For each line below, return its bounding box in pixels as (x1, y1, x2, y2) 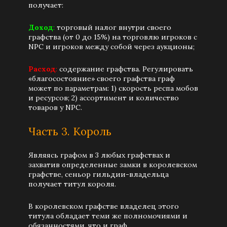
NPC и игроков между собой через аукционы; (28, 42, 195, 51)
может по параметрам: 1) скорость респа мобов (28, 84, 198, 93)
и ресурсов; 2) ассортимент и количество (28, 93, 179, 102)
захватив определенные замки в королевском (28, 160, 197, 169)
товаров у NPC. (28, 103, 82, 112)
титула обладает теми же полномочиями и (28, 211, 187, 220)
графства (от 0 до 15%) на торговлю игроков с (28, 32, 197, 42)
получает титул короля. (28, 179, 116, 188)
